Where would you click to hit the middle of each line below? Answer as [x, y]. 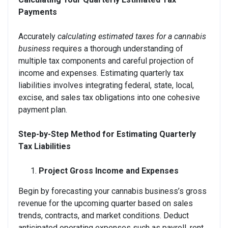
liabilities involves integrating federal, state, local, [106, 85]
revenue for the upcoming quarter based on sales [106, 203]
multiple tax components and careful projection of [106, 61]
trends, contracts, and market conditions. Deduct [104, 215]
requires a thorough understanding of [117, 48]
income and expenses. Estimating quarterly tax [101, 73]
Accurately [38, 36]
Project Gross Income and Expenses [109, 170]
